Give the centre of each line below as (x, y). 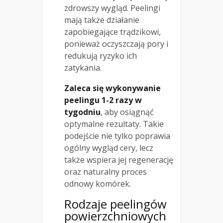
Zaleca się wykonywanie (112, 88)
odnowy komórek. (98, 184)
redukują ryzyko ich (101, 56)
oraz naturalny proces (106, 172)
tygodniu (82, 112)
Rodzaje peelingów (115, 204)
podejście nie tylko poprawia (117, 136)
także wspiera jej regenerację (119, 160)
